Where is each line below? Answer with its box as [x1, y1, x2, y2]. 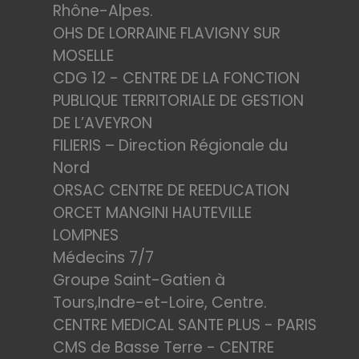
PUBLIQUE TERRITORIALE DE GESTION [53, 90, 304, 111]
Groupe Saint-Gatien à [53, 269, 225, 291]
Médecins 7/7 [53, 247, 154, 268]
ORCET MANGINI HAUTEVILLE [53, 202, 252, 224]
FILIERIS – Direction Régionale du [53, 135, 288, 156]
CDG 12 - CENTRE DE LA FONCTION [53, 67, 300, 89]
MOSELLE [53, 45, 114, 67]
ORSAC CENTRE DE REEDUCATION [53, 179, 289, 201]
